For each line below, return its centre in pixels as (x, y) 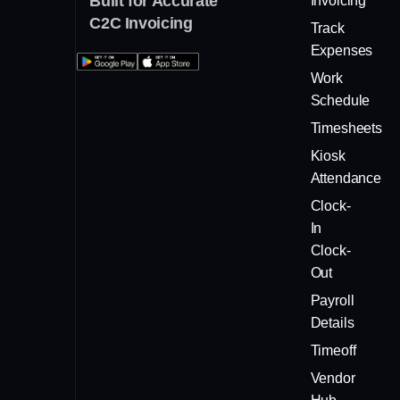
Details (332, 323)
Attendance (346, 179)
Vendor (333, 379)
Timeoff (333, 351)
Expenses (342, 51)
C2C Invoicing (141, 24)
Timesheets (346, 129)
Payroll (332, 301)
